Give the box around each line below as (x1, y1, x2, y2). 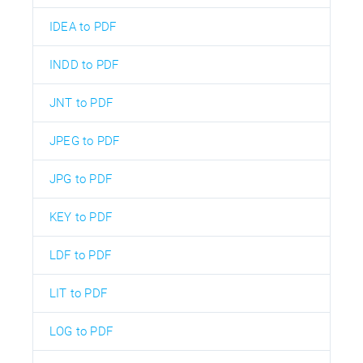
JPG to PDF (49, 172, 112, 187)
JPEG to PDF (49, 134, 120, 149)
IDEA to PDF (49, 19, 117, 35)
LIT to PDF (49, 286, 107, 301)
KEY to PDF (49, 210, 112, 225)
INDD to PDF (49, 58, 119, 73)
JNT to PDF (49, 96, 113, 111)
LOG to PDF (49, 324, 113, 340)
